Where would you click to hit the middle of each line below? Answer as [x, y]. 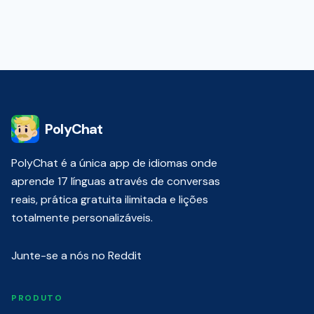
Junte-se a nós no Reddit [76, 255]
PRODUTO [37, 298]
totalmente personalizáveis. [82, 218]
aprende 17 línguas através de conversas [116, 181]
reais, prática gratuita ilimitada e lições [110, 199]
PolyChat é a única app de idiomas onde [114, 163]
